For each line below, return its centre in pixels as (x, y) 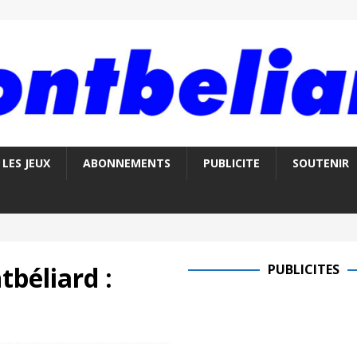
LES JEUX (26, 163)
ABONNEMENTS (126, 163)
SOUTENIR (320, 163)
